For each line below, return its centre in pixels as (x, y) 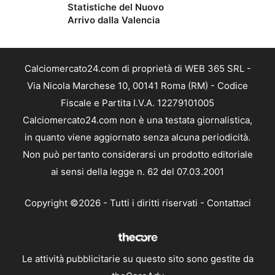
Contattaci (229, 203)
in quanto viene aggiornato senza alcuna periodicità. (137, 137)
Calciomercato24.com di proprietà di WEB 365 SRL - (137, 69)
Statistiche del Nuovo (116, 7)
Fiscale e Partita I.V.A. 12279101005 (137, 103)
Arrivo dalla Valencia (114, 20)
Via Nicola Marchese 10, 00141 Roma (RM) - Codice (137, 86)
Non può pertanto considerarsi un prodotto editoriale (137, 155)
